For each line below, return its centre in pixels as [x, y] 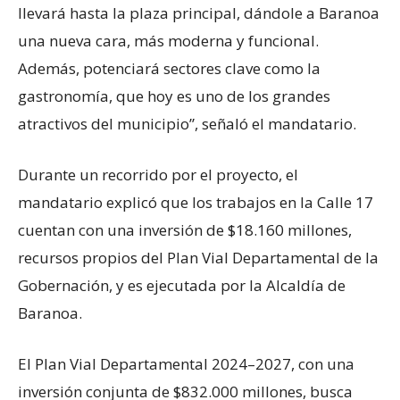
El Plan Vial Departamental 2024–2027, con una [186, 363]
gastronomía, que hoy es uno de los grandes [174, 96]
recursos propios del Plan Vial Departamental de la [198, 257]
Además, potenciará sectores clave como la [169, 68]
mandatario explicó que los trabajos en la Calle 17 [196, 202]
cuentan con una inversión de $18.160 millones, [185, 229]
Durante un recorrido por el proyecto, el [158, 174]
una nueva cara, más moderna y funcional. [168, 40]
